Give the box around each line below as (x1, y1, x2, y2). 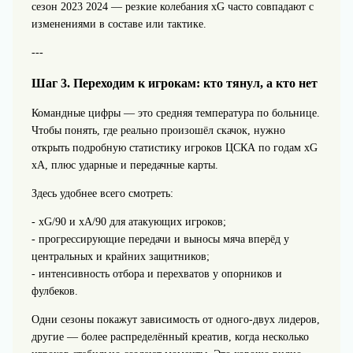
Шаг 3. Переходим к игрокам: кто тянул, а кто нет (31, 75, 318, 91)
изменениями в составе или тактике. (31, 18, 206, 31)
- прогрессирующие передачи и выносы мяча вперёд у (31, 232, 289, 245)
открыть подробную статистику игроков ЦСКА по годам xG (31, 141, 318, 154)
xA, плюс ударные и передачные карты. (31, 158, 218, 171)
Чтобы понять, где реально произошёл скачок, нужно (31, 124, 285, 136)
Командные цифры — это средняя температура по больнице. (31, 106, 320, 119)
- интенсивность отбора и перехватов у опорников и (31, 267, 282, 280)
